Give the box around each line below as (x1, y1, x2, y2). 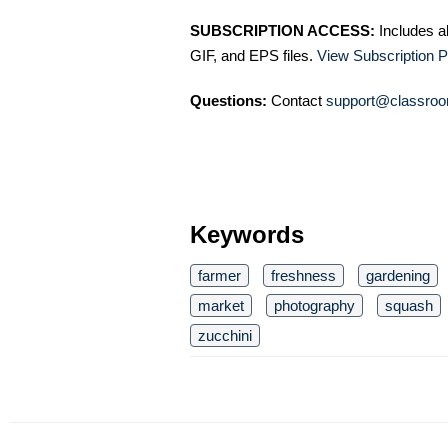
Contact (267, 92, 326, 109)
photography (274, 297, 355, 314)
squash (385, 297, 433, 314)
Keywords (190, 221, 304, 248)
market (198, 297, 244, 314)
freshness (271, 267, 336, 284)
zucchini (198, 327, 252, 344)
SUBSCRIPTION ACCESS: (190, 22, 375, 39)
